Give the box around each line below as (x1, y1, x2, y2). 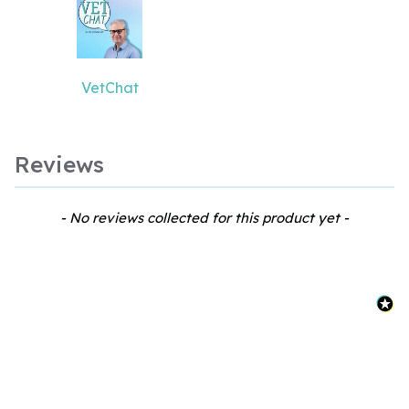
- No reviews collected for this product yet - (60, 209, 349, 226)
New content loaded (14, 207, 160, 225)
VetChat (80, 79, 139, 97)
